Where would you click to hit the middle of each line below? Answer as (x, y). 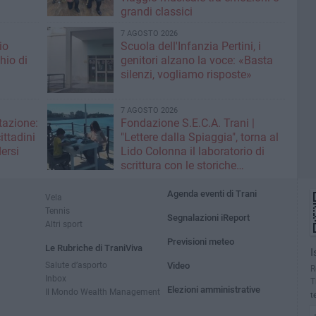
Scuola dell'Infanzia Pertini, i (190, 46)
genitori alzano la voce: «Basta (196, 60)
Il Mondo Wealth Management (103, 292)
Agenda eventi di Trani (212, 194)
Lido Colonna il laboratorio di (192, 151)
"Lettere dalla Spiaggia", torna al (199, 137)
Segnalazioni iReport (209, 218)
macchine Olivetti (163, 180)
